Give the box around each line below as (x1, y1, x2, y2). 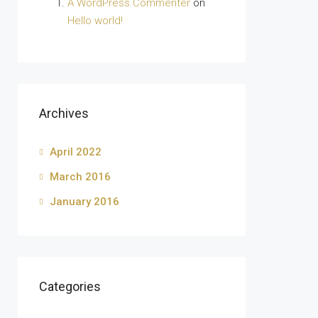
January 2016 (50, 195, 119, 208)
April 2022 (50, 146, 102, 158)
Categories (39, 279, 101, 294)
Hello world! (67, 14, 123, 27)
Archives (39, 106, 89, 121)
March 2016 (50, 170, 111, 183)
